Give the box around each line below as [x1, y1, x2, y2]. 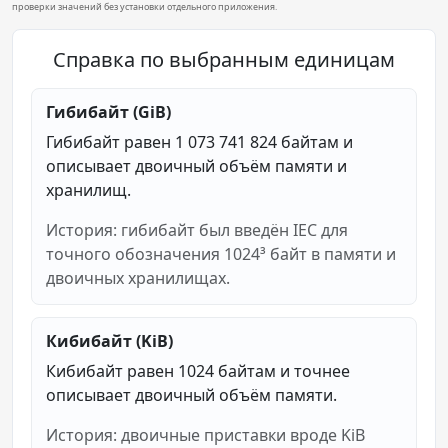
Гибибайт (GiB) [46, 100, 171, 123]
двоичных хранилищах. [46, 266, 230, 289]
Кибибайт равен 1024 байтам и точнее [46, 359, 350, 382]
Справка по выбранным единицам [53, 45, 395, 73]
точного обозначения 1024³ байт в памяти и [46, 242, 396, 265]
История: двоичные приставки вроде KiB [46, 423, 365, 446]
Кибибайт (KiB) [46, 329, 173, 352]
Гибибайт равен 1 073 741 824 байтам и [46, 130, 353, 153]
